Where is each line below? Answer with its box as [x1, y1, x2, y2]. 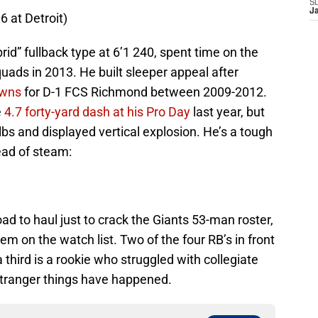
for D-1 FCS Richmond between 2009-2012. [21, 84, 267, 100]
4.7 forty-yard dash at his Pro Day [4, 104, 190, 120]
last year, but [190, 104, 265, 120]
